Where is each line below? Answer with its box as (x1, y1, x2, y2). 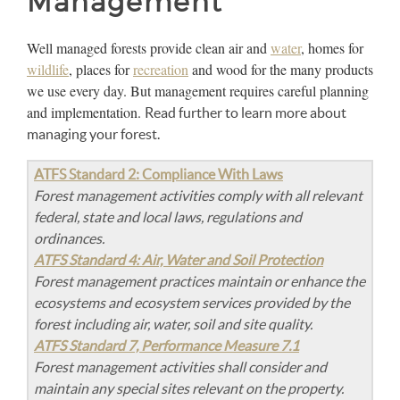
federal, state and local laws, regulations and (34, 209, 302, 225)
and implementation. (27, 103, 145, 121)
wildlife (27, 60, 69, 79)
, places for (69, 60, 133, 79)
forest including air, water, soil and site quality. (34, 316, 312, 332)
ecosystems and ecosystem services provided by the (34, 295, 350, 311)
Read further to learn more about (145, 104, 346, 121)
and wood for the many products (188, 60, 373, 79)
